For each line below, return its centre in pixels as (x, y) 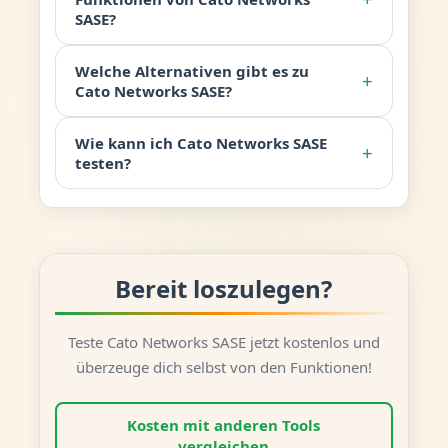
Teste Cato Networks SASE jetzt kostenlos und (223, 341)
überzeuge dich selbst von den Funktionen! (223, 366)
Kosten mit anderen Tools (224, 425)
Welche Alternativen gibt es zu (191, 70)
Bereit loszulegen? (224, 288)
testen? (102, 162)
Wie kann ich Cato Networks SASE (200, 142)
